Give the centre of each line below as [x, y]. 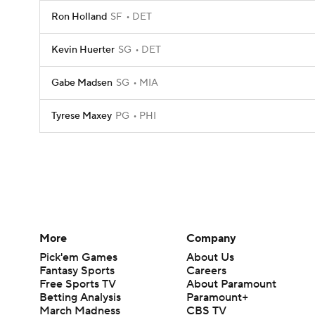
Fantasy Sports [77, 270]
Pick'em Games [78, 257]
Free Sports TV [78, 284]
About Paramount [232, 284]
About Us [211, 257]
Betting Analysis [80, 297]
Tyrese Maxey [82, 116]
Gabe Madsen [82, 83]
